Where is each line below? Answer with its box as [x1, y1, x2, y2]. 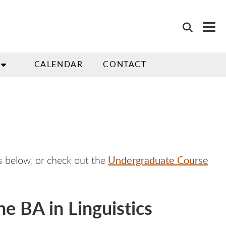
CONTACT [103, 59, 147, 70]
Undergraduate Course [108, 153, 208, 167]
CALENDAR [34, 59, 83, 70]
